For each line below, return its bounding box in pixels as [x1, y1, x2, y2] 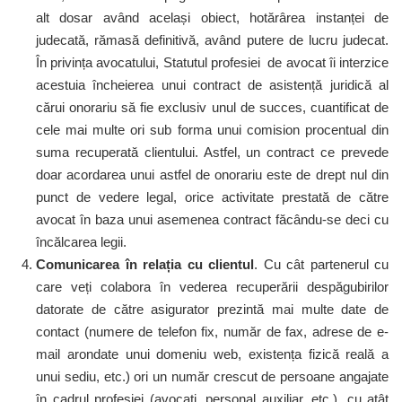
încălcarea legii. [36, 234, 127, 249]
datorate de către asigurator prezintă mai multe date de [36, 301, 389, 317]
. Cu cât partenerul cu [254, 257, 389, 272]
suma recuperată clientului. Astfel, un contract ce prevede [36, 144, 389, 160]
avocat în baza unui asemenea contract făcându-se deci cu [36, 212, 389, 227]
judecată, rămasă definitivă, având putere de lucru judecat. [36, 32, 389, 48]
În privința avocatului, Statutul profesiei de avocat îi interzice [36, 55, 389, 70]
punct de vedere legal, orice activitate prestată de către [36, 189, 389, 205]
